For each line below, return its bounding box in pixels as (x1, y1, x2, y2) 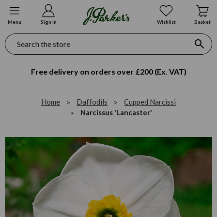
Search (5, 33, 19, 40)
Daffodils (77, 97, 108, 106)
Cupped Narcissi (124, 97, 176, 106)
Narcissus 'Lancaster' (80, 108, 152, 117)
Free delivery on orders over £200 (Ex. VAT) (31, 66, 186, 76)
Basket (194, 19, 211, 25)
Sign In (40, 19, 57, 25)
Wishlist (156, 19, 176, 25)
